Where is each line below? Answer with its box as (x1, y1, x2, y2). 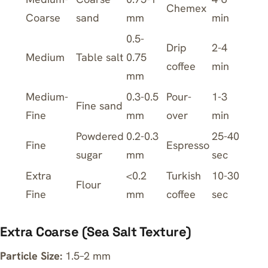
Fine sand (76, 99, 123, 112)
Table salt (76, 50, 123, 64)
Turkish (166, 169, 201, 182)
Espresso (166, 138, 209, 152)
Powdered (76, 129, 124, 143)
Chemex (166, 1, 206, 15)
